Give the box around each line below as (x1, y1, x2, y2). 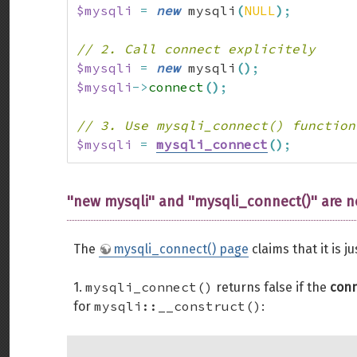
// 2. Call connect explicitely (76, 41, 316, 57)
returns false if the (213, 280, 330, 295)
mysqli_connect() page (113, 241, 249, 257)
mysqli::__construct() (94, 298, 261, 314)
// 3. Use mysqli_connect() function (76, 117, 355, 133)
